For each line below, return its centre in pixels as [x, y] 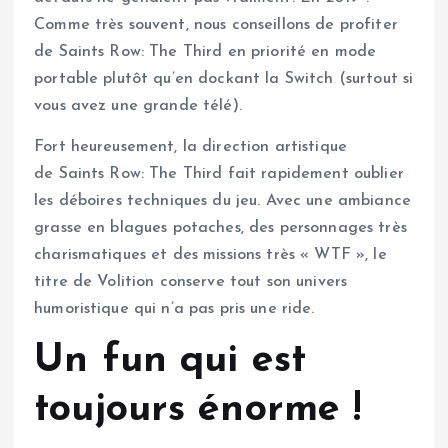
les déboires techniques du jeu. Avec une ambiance [222, 200]
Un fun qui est [170, 360]
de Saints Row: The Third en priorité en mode [205, 51]
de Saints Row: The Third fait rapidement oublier [219, 173]
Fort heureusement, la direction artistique [190, 146]
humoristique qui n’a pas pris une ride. [174, 308]
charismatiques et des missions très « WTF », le [210, 254]
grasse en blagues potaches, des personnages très [220, 227]
